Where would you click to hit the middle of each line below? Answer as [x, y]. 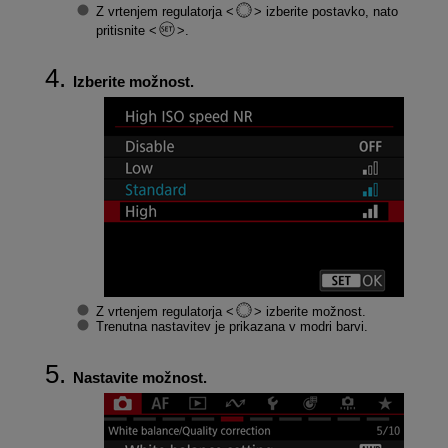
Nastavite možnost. [139, 377]
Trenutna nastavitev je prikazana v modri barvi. [231, 326]
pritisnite [122, 30]
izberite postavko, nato [329, 11]
